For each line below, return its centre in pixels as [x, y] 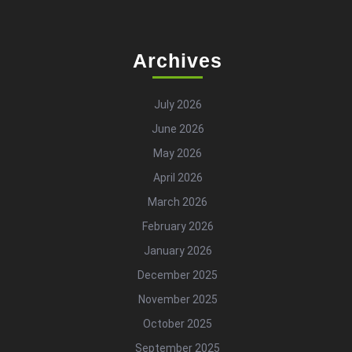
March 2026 [178, 202]
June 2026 [178, 129]
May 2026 [178, 154]
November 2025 [178, 300]
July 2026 [178, 105]
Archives [178, 61]
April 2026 [178, 178]
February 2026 [178, 227]
